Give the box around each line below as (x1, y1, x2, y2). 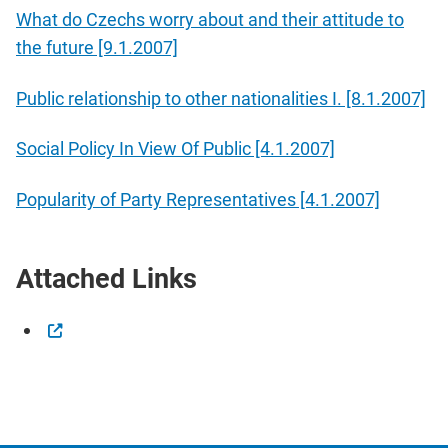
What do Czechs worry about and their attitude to (16, 9, 404, 31)
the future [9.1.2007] (16, 37, 178, 59)
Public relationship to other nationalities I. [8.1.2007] (16, 87, 426, 109)
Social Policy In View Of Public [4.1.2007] (16, 138, 335, 160)
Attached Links (16, 262, 197, 295)
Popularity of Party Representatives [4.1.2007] (16, 188, 380, 210)
